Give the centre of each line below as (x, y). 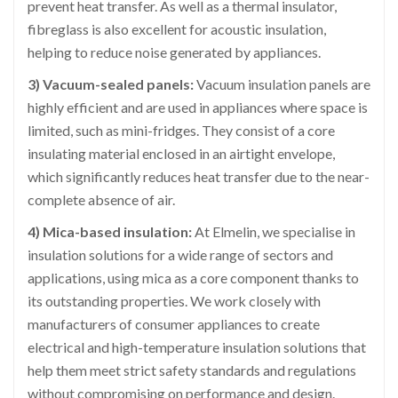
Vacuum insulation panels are (282, 84)
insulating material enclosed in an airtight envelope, (181, 154)
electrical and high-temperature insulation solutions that (197, 347)
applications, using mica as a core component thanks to (193, 278)
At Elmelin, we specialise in (274, 232)
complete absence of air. (101, 200)
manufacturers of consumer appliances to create (174, 324)
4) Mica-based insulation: (110, 232)
